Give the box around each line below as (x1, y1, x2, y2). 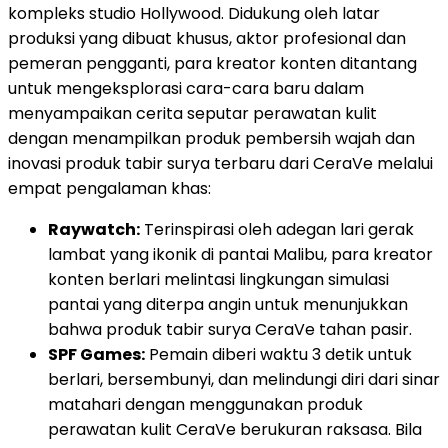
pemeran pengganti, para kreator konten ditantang (8, 52, 417, 76)
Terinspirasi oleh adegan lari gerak (140, 218, 414, 242)
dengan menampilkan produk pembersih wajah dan (8, 127, 415, 151)
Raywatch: (48, 218, 140, 242)
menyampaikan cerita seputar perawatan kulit (8, 102, 377, 126)
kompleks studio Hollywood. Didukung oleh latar (8, 2, 380, 26)
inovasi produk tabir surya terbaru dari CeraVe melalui (8, 152, 433, 176)
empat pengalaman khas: (8, 177, 211, 201)
